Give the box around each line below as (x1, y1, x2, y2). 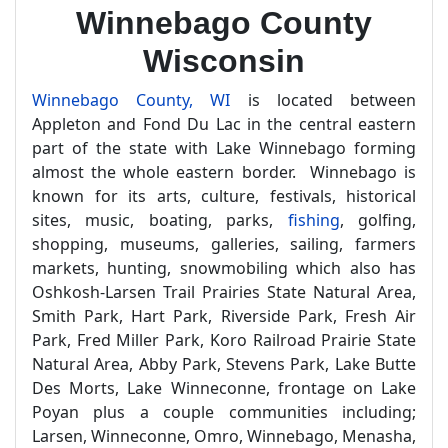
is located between (230, 89, 417, 111)
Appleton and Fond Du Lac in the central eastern (32, 113, 416, 135)
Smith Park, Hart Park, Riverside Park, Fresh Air (32, 305, 416, 327)
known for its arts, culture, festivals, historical (32, 185, 416, 207)
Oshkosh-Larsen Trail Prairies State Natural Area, (32, 281, 416, 303)
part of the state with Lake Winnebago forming (32, 137, 416, 159)
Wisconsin (143, 43, 305, 79)
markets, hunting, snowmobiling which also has (32, 257, 416, 279)
